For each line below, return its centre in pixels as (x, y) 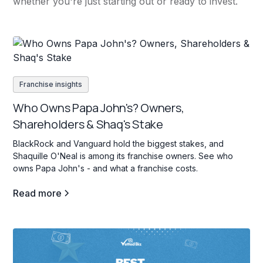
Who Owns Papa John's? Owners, (99, 108)
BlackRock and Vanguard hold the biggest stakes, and (119, 144)
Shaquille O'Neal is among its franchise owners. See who (123, 156)
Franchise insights (51, 85)
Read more (38, 193)
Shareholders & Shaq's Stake (88, 124)
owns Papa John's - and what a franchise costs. (106, 168)
